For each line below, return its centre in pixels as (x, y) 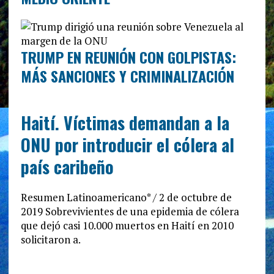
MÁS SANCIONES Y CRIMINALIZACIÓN (127, 76)
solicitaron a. (50, 240)
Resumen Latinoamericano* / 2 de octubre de (126, 198)
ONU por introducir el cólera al (127, 145)
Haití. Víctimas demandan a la (125, 123)
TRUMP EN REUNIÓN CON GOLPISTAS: (128, 57)
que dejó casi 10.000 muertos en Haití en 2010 (127, 226)
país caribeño (67, 167)
